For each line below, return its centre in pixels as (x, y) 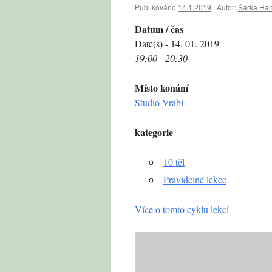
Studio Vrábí (159, 102)
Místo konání (161, 88)
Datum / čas (159, 29)
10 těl (174, 162)
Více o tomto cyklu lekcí (182, 209)
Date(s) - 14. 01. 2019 (177, 43)
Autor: (226, 7)
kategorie (154, 132)
